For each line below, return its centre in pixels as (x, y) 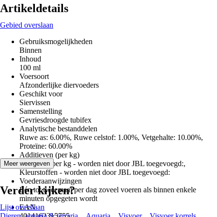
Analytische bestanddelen (58, 129)
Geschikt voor (41, 94)
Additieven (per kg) (49, 155)
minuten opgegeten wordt (58, 198)
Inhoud (30, 59)
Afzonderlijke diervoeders (59, 85)
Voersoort (34, 76)
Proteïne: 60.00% (46, 146)
